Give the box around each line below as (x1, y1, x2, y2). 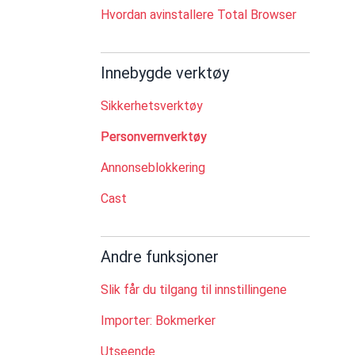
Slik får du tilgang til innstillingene (101, 282, 287, 297)
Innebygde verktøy (101, 63, 229, 82)
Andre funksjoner (101, 247, 219, 266)
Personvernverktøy (101, 129, 207, 144)
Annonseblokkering (101, 160, 205, 175)
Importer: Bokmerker (101, 313, 216, 328)
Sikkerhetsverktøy (101, 98, 203, 113)
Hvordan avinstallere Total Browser (101, 7, 296, 22)
